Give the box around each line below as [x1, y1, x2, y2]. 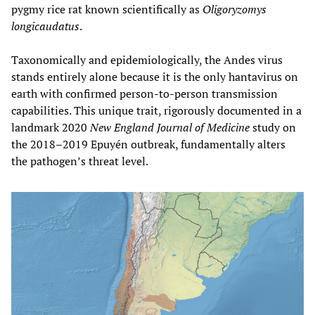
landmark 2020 [11, 119, 90, 135]
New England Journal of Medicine [90, 119, 250, 135]
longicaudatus [11, 18, 79, 34]
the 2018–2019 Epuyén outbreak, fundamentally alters [11, 136, 285, 152]
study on [250, 119, 296, 135]
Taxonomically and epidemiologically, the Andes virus [11, 51, 283, 67]
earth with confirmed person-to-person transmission [11, 85, 278, 101]
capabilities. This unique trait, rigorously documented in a [11, 102, 302, 118]
